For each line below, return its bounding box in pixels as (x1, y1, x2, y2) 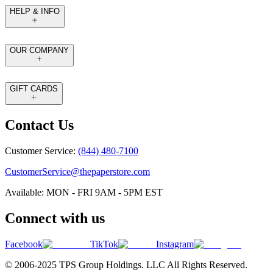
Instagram (156, 238, 194, 249)
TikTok (90, 238, 118, 249)
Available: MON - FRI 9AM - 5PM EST (5, 186, 163, 197)
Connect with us (5, 210, 105, 226)
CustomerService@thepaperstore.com (5, 166, 150, 177)
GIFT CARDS (10, 83, 58, 93)
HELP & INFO (10, 7, 60, 16)
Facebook (5, 238, 43, 249)
